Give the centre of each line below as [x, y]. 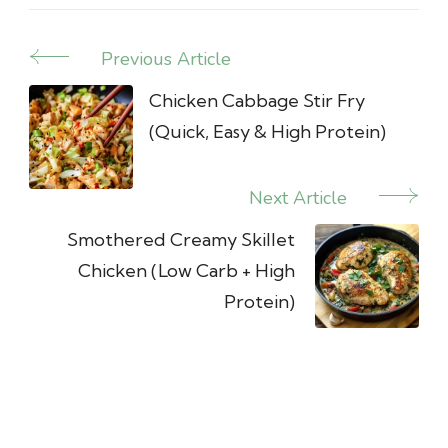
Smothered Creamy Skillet [181, 239]
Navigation [98, 102]
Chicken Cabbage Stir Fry [257, 100]
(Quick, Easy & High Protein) [267, 131]
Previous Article [166, 58]
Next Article [298, 197]
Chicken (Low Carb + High [186, 270]
